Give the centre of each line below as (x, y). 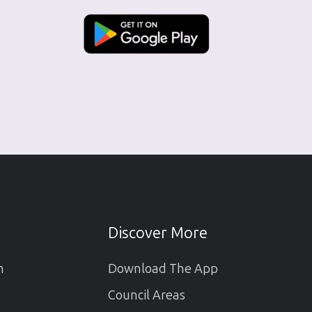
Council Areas (146, 296)
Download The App (163, 268)
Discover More (157, 233)
